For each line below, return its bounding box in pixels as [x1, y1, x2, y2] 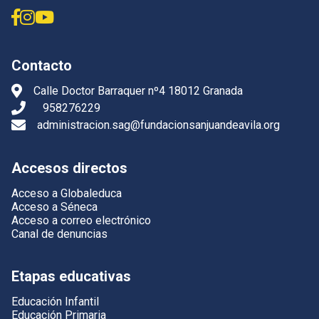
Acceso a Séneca [11, 199, 98, 214]
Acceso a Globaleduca [11, 186, 122, 200]
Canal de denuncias [11, 226, 108, 241]
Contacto [11, 56, 72, 74]
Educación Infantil [11, 294, 99, 308]
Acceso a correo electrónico [11, 213, 151, 227]
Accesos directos [11, 159, 127, 177]
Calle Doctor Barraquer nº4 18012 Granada [33, 83, 243, 98]
